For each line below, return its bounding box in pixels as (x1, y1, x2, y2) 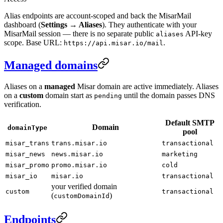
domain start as (43, 91, 94, 100)
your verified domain (51, 182, 117, 191)
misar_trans (5, 139, 49, 147)
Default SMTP (165, 118, 215, 127)
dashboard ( (4, 20, 41, 29)
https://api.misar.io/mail (64, 39, 163, 47)
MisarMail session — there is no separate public (4, 29, 156, 38)
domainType (7, 123, 47, 131)
